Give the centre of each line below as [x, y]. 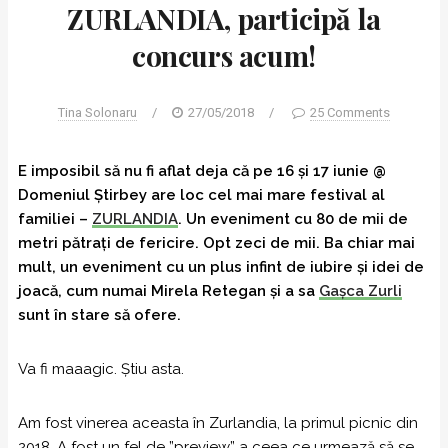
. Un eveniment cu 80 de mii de [293, 219]
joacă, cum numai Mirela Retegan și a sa [168, 291]
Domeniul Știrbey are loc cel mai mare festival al [201, 195]
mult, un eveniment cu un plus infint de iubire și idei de [221, 267]
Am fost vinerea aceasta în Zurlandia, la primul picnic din [218, 423]
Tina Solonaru [97, 112]
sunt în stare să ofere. [99, 315]
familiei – [55, 219]
